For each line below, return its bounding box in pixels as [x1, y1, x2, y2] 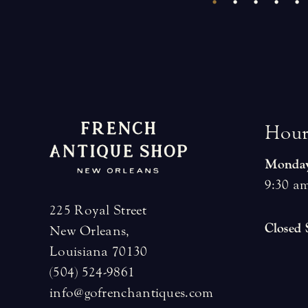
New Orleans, [49, 223, 130, 239]
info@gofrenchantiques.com [49, 285, 214, 301]
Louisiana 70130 [49, 243, 148, 260]
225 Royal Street [49, 202, 146, 219]
